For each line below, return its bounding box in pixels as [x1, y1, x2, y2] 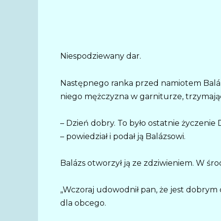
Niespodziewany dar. [60, 51, 141, 61]
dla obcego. [60, 198, 106, 208]
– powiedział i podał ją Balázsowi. [60, 131, 185, 141]
